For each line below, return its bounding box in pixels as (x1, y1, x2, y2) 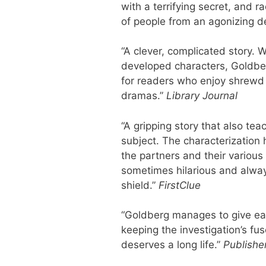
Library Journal (166, 90, 237, 102)
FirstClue (158, 179, 201, 191)
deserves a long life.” (121, 239, 223, 251)
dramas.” (121, 90, 166, 102)
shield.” (121, 179, 159, 191)
